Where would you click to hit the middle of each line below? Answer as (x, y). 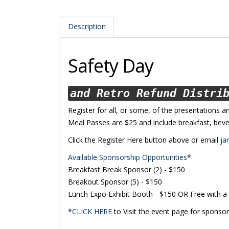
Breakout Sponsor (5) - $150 (115, 182)
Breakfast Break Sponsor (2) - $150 (127, 169)
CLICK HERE (92, 211)
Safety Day (111, 66)
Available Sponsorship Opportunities (128, 157)
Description (87, 26)
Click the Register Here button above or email (144, 140)
